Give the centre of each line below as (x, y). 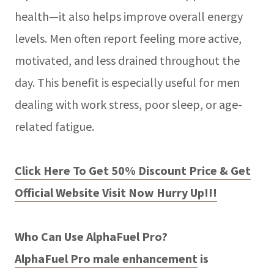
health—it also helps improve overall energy (129, 16)
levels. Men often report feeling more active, (128, 38)
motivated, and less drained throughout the (127, 60)
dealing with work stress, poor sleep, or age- (128, 104)
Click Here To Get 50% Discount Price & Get (133, 170)
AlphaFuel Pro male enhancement (106, 258)
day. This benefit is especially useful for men (127, 82)
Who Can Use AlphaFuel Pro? (91, 236)
